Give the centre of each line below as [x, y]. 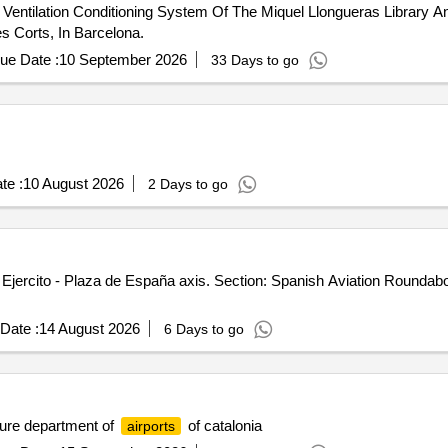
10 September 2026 [122, 59]
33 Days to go [254, 60]
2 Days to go [187, 184]
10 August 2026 [73, 183]
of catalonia [222, 425]
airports [150, 426]
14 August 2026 [89, 328]
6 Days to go [203, 329]
